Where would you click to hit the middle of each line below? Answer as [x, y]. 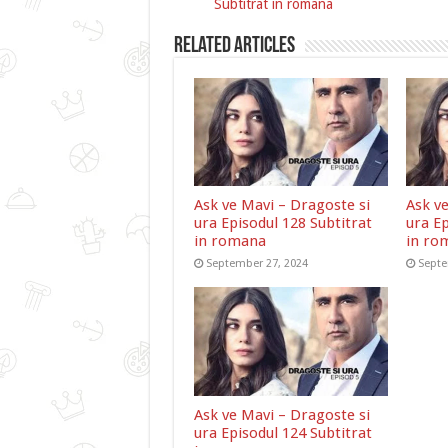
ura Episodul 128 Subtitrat [282, 223]
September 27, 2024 [256, 264]
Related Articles [234, 46]
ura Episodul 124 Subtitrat [282, 433]
